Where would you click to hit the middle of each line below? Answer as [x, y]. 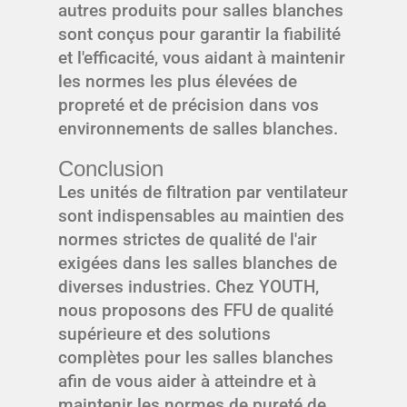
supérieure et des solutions [164, 333]
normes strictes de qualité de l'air [188, 239]
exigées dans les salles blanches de [198, 263]
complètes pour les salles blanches [196, 357]
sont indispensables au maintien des [201, 215]
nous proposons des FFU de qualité [196, 310]
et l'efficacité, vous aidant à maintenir [202, 57]
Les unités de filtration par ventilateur [203, 192]
